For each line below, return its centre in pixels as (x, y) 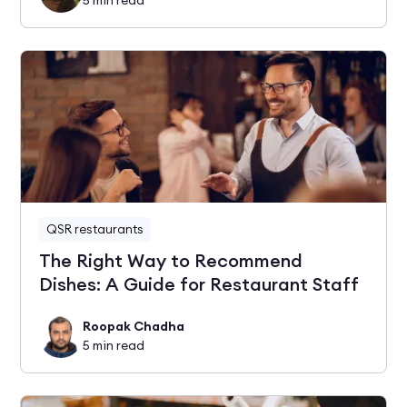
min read (118, 345)
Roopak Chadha (134, 326)
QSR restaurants (95, 228)
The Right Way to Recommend (171, 260)
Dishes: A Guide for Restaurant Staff (199, 284)
